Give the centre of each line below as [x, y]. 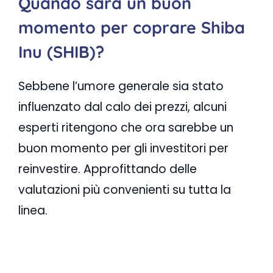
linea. [33, 211]
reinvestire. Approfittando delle [108, 169]
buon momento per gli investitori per [123, 149]
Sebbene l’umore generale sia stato [121, 87]
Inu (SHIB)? [61, 52]
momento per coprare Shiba [132, 28]
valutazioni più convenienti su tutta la [125, 190]
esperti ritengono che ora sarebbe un [126, 128]
